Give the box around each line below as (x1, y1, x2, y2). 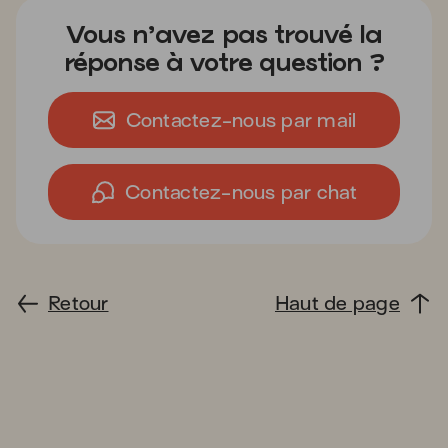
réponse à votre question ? (63, 47, 385, 76)
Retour (48, 293, 109, 314)
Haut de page (274, 293, 400, 314)
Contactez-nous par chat (125, 181, 357, 203)
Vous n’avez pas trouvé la (65, 19, 383, 48)
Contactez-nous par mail (125, 109, 357, 131)
